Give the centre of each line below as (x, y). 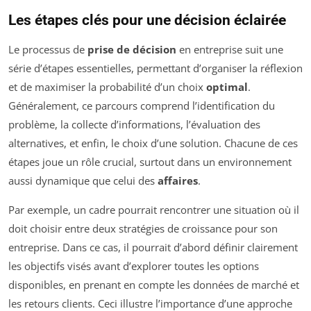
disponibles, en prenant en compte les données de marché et (154, 284)
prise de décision (132, 49)
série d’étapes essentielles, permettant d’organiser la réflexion (155, 68)
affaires (178, 180)
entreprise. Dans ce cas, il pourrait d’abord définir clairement (153, 247)
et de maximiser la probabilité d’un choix (107, 86)
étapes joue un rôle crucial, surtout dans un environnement (150, 161)
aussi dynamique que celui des (83, 180)
